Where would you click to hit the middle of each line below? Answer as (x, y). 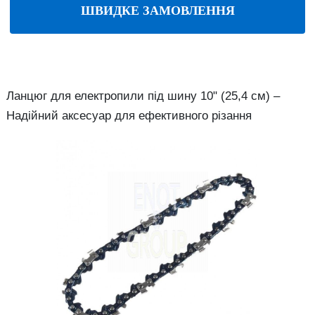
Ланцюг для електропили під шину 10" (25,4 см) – (143, 96)
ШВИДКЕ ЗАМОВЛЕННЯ (157, 11)
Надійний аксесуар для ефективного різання (129, 116)
